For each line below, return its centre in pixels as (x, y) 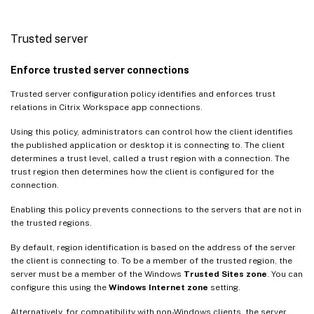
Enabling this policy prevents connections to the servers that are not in (156, 209)
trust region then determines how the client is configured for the (142, 171)
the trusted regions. (51, 223)
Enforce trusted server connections (100, 70)
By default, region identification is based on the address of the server (153, 247)
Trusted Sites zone (225, 274)
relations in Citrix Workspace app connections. (107, 107)
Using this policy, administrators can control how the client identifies (152, 131)
